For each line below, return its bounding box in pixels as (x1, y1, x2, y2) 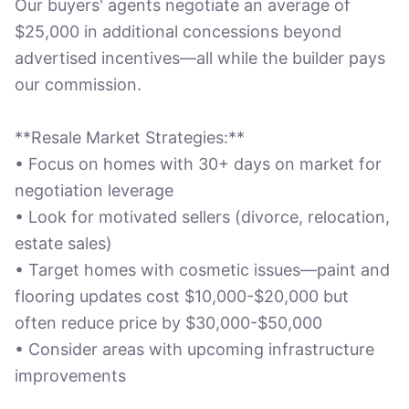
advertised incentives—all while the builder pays (15, 48, 385, 68)
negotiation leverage (15, 181, 173, 200)
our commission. (15, 75, 142, 94)
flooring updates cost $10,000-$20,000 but (15, 287, 349, 306)
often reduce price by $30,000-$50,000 (15, 313, 322, 332)
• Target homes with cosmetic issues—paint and (15, 260, 390, 279)
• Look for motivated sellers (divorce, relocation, (15, 207, 390, 226)
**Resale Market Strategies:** (15, 128, 245, 147)
